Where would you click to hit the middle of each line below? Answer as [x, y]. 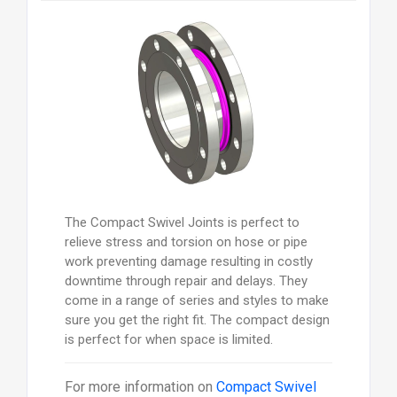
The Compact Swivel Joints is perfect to [182, 223]
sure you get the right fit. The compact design [197, 320]
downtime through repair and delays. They [186, 281]
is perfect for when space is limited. [168, 340]
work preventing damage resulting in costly [188, 262]
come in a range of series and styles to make [196, 301]
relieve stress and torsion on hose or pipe [186, 242]
